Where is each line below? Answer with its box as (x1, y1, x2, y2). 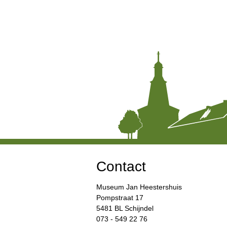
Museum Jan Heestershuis (96, 182, 184, 191)
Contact (96, 158, 146, 174)
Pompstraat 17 (96, 193, 143, 202)
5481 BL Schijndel (96, 204, 154, 212)
